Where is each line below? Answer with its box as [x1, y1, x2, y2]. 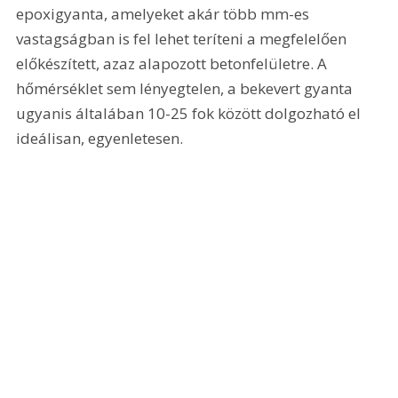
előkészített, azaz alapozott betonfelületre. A [16, 53, 331, 75]
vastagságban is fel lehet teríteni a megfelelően [16, 28, 351, 50]
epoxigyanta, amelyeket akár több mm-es [16, 4, 314, 25]
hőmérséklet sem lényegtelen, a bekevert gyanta [16, 78, 357, 99]
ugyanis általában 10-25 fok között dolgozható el [16, 103, 365, 124]
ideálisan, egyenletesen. [16, 128, 184, 149]
